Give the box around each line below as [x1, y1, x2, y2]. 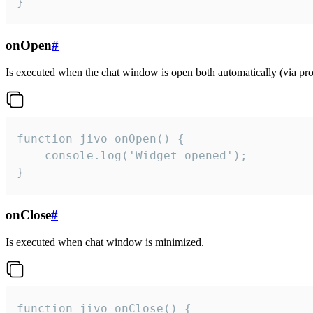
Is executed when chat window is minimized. [6, 236, 204, 249]
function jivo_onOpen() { [17, 131, 184, 145]
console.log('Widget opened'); [17, 148, 247, 162]
